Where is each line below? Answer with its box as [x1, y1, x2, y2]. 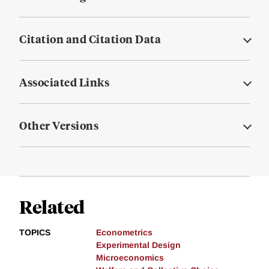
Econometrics [96, 228, 153, 238]
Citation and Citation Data [19, 31, 161, 47]
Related [19, 195, 85, 219]
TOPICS [19, 228, 50, 238]
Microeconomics [96, 253, 164, 263]
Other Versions [19, 118, 98, 133]
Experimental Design [96, 240, 181, 250]
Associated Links [19, 74, 109, 90]
